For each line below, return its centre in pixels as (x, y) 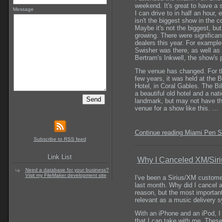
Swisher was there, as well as (177, 50)
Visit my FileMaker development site (66, 175)
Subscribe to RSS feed (60, 139)
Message (23, 9)
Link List (60, 157)
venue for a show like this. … (176, 109)
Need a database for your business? (67, 170)
